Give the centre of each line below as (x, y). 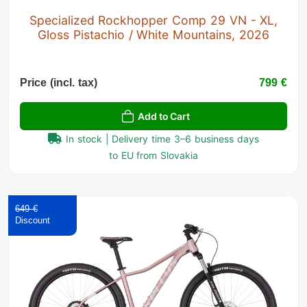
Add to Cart (164, 116)
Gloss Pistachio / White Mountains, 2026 (153, 35)
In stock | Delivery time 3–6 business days (162, 139)
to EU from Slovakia (153, 156)
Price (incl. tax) (59, 83)
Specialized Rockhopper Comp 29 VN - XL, (153, 21)
